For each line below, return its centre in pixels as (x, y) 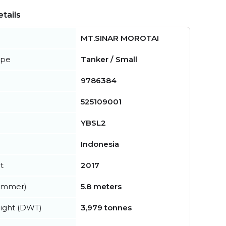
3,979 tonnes (106, 207)
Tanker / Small (109, 59)
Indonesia (100, 144)
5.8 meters (101, 186)
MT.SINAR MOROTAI (120, 38)
